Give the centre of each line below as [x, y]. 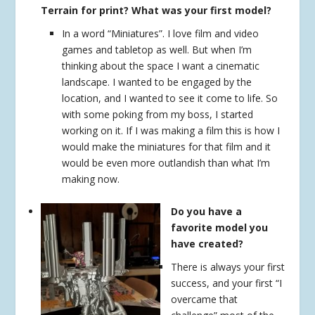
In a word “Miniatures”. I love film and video [161, 33]
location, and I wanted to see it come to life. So [170, 98]
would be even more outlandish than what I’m [166, 162]
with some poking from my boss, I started [158, 114]
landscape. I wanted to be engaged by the [157, 82]
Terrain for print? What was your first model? [156, 10]
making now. [91, 179]
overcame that [205, 300]
